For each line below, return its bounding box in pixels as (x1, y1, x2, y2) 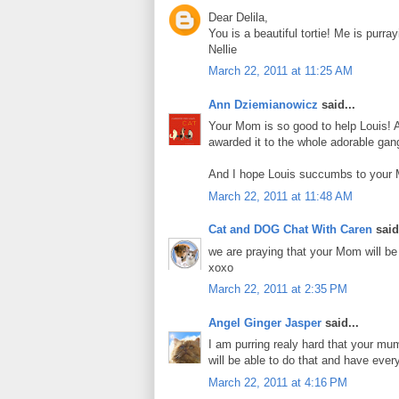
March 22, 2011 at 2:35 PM (208, 282, 347, 297)
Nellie (208, 42, 237, 56)
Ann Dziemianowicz (208, 97, 318, 111)
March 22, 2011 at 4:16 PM (208, 375, 347, 389)
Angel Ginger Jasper (208, 315, 322, 330)
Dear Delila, (208, 10, 268, 24)
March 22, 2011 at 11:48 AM (208, 189, 353, 203)
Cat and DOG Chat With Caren (208, 223, 372, 237)
